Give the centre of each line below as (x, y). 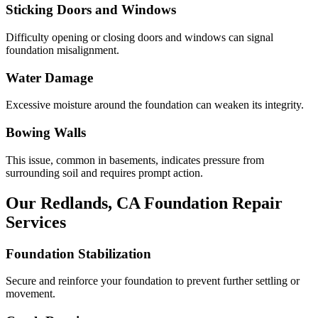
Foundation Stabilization (78, 253)
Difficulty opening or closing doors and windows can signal (139, 37)
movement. (31, 294)
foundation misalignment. (62, 50)
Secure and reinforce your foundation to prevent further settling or (153, 281)
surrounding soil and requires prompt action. (104, 172)
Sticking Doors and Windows (91, 10)
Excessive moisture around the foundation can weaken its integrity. (155, 105)
